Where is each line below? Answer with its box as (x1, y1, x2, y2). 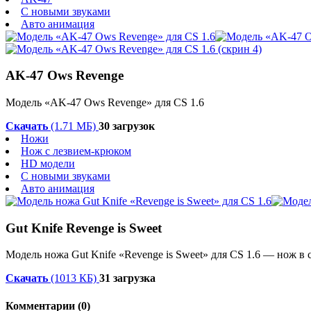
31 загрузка (99, 272, 155, 285)
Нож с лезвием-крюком (21, 144, 131, 157)
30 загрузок (99, 119, 155, 132)
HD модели (21, 157, 75, 169)
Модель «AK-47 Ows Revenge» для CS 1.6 (6, 96, 204, 108)
